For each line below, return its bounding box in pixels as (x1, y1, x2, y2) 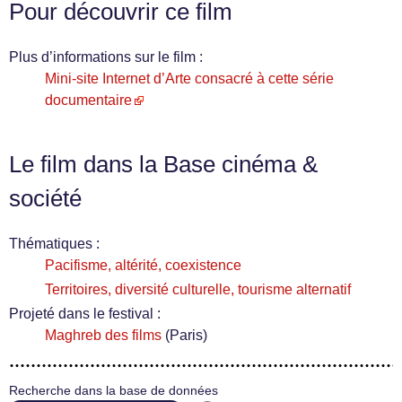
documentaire (45, 92, 132, 108)
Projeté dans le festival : (9, 306, 161, 321)
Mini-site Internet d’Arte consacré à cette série (45, 71, 334, 86)
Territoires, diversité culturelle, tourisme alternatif (45, 282, 351, 297)
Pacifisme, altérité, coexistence (45, 258, 241, 273)
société (9, 186, 82, 211)
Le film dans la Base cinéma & (9, 152, 318, 177)
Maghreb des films (45, 328, 162, 343)
